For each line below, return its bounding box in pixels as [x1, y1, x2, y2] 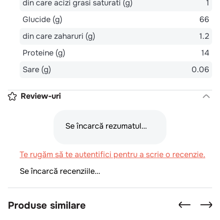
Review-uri [21, 90, 61, 101]
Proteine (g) [23, 47, 65, 58]
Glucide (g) [23, 14, 62, 25]
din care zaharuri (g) [23, 30, 95, 41]
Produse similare [8, 199, 86, 212]
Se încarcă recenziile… [20, 165, 100, 176]
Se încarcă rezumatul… [65, 120, 147, 131]
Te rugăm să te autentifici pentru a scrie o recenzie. [20, 149, 205, 160]
